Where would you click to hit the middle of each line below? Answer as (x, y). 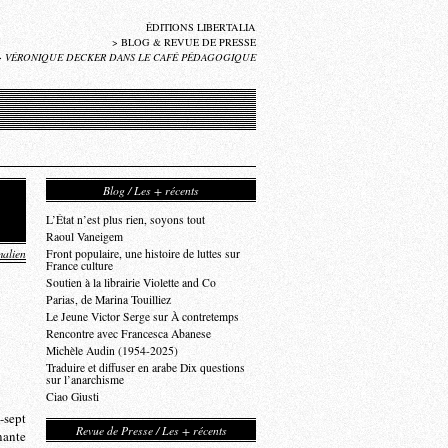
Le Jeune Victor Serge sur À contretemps (142, 316)
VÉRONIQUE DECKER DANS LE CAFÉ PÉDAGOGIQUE (130, 57)
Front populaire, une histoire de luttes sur (143, 253)
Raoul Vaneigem (84, 236)
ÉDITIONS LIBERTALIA (201, 27)
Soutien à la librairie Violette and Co (131, 282)
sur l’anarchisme (85, 379)
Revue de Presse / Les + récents (151, 430)
